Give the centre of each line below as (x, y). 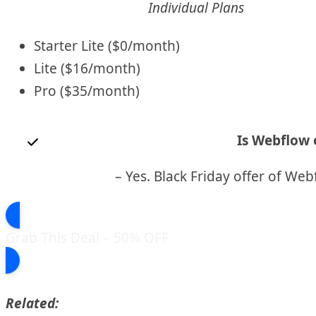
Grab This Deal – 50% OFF (87, 238)
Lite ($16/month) (87, 69)
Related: (32, 303)
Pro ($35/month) (87, 91)
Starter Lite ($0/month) (107, 46)
